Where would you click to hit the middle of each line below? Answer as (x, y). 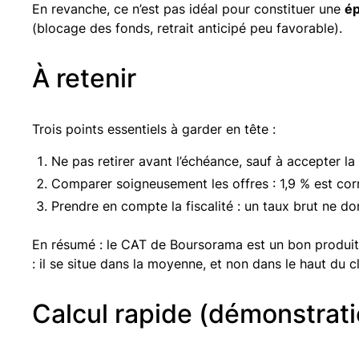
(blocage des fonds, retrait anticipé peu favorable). (187, 28)
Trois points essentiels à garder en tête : (154, 129)
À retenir (84, 78)
